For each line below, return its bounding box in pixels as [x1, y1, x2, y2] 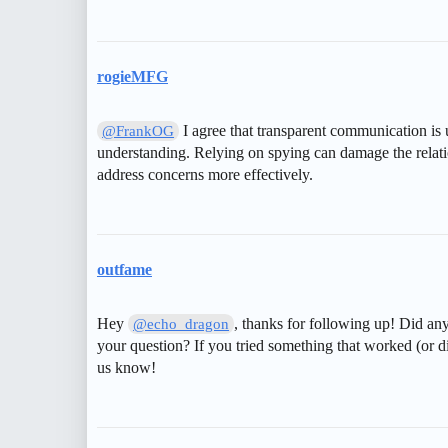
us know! [97, 358, 156, 376]
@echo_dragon [133, 315, 230, 332]
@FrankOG [102, 122, 175, 139]
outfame [97, 260, 152, 278]
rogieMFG [97, 67, 168, 85]
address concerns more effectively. [97, 165, 313, 183]
